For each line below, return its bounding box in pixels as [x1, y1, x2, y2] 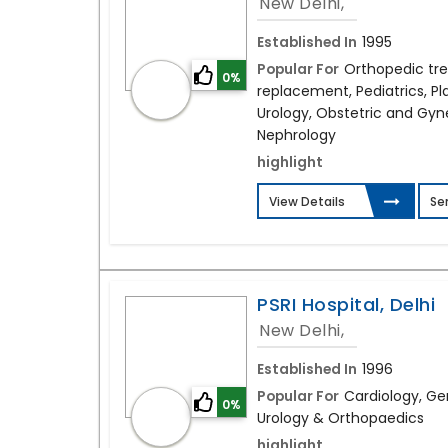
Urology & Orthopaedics [257, 408, 425, 429]
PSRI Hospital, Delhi [257, 292, 436, 318]
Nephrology [257, 125, 337, 146]
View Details [269, 193, 346, 211]
